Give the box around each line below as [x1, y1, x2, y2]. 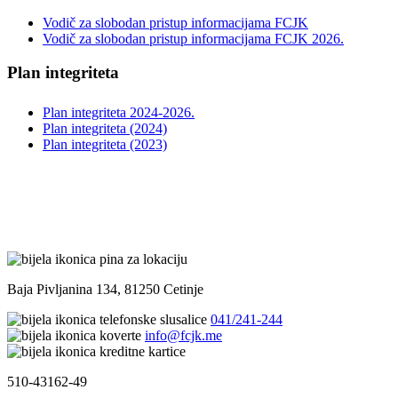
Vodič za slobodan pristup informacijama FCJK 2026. [43, 30, 344, 46]
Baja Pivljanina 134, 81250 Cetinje [7, 282, 203, 298]
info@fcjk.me [145, 328, 222, 344]
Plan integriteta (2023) [43, 137, 167, 153]
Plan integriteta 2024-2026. [43, 105, 195, 121]
